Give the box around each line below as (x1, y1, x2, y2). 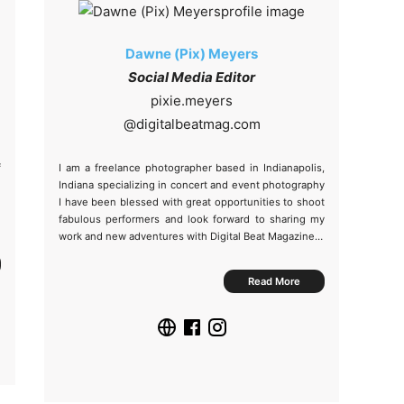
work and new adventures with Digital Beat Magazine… (59, 230, 324, 243)
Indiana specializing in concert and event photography (59, 179, 326, 191)
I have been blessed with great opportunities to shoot (59, 196, 326, 208)
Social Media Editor (128, 69, 256, 86)
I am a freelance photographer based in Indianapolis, (59, 161, 326, 174)
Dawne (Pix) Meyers (125, 45, 259, 62)
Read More (248, 275, 301, 288)
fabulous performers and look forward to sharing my (59, 213, 326, 225)
